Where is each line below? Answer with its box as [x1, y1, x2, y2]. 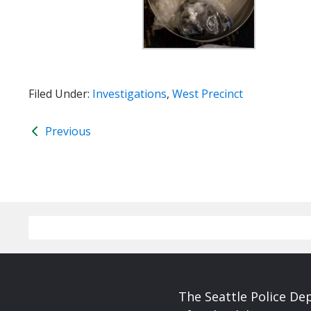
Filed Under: [28, 85, 92, 101]
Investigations [92, 85, 167, 101]
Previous [42, 123, 91, 139]
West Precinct [172, 85, 243, 101]
